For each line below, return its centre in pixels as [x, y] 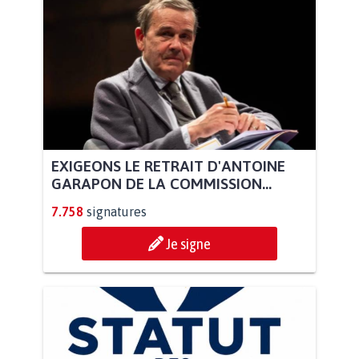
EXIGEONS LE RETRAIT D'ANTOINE [168, 166]
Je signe [188, 244]
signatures [117, 212]
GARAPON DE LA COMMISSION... [161, 184]
